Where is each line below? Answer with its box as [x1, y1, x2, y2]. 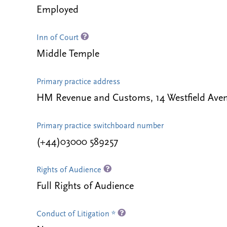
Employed [36, 5, 79, 15]
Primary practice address [36, 78, 120, 86]
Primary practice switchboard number [36, 122, 164, 130]
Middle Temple [36, 49, 99, 59]
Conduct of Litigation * [36, 210, 118, 218]
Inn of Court [36, 34, 81, 42]
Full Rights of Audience [36, 181, 134, 192]
